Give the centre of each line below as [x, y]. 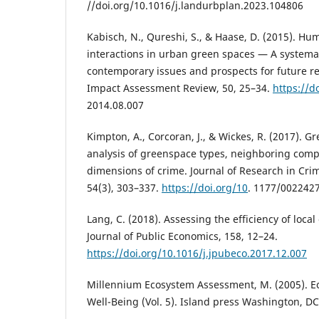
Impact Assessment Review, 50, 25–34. [180, 88]
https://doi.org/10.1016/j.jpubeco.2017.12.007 [197, 253]
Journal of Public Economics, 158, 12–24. [182, 236]
